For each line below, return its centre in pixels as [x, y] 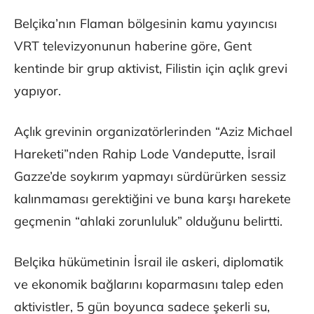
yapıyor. [37, 91]
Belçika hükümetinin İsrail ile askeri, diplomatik [149, 262]
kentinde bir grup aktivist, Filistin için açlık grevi [151, 69]
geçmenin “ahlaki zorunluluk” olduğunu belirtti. [148, 221]
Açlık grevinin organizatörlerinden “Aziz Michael [153, 132]
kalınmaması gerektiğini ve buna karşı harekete [152, 199]
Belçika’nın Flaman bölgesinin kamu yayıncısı [145, 24]
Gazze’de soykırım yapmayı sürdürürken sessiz [150, 177]
